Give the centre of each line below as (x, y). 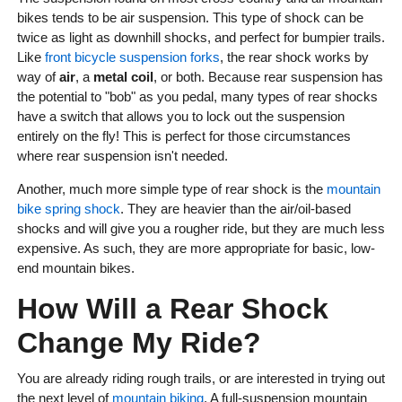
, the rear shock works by (294, 57)
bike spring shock (68, 209)
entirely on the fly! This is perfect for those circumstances (184, 136)
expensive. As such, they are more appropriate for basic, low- (196, 249)
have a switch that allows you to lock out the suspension (180, 117)
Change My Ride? (139, 343)
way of (38, 77)
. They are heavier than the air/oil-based (235, 209)
